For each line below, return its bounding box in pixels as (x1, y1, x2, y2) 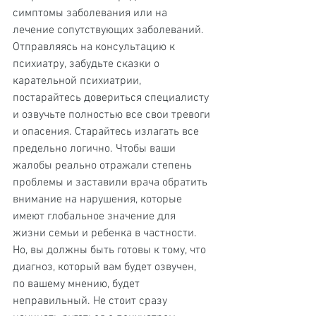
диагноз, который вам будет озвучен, (13, 260, 199, 274)
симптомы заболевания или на (13, 6, 170, 20)
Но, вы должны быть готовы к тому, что (13, 243, 209, 257)
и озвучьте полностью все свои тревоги (13, 108, 213, 122)
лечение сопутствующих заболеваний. (13, 23, 204, 37)
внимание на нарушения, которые (13, 193, 185, 207)
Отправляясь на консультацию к (13, 40, 178, 54)
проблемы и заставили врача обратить (13, 176, 210, 190)
